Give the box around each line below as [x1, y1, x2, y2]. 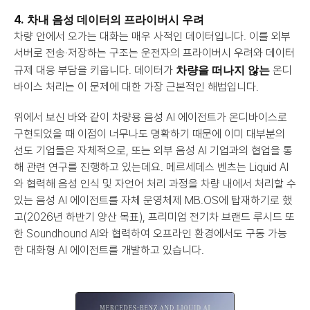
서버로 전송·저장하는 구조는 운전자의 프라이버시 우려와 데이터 [14, 46, 295, 60]
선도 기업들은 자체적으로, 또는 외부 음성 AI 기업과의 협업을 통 [14, 143, 293, 157]
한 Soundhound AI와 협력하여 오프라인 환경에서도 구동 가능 [14, 226, 287, 240]
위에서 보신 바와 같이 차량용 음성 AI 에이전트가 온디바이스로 [14, 110, 287, 124]
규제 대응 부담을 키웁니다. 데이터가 [14, 63, 176, 77]
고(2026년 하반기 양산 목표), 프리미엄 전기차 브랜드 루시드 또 [14, 210, 295, 224]
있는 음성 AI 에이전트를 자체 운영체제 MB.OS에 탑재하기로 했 [14, 193, 292, 207]
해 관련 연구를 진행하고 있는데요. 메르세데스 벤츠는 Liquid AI [14, 160, 289, 174]
